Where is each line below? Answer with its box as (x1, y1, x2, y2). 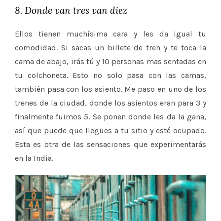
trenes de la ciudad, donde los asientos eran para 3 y (15, 98, 206, 108)
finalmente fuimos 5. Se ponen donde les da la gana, (15, 112, 206, 122)
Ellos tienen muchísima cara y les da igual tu (15, 29, 206, 39)
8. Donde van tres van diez (15, 4, 127, 17)
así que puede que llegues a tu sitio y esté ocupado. (15, 126, 206, 136)
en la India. (15, 153, 53, 163)
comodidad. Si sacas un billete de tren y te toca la (15, 43, 206, 53)
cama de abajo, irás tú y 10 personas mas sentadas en (15, 57, 206, 67)
